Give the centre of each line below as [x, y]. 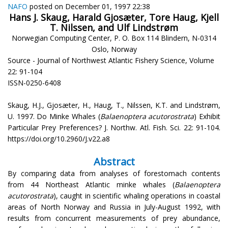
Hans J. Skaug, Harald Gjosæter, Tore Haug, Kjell [114, 17]
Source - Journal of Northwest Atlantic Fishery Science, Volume [111, 60]
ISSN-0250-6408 [34, 82]
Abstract [114, 161]
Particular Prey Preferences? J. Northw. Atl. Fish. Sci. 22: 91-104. [114, 127]
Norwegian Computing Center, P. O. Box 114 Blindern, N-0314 [114, 38]
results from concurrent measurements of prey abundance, [114, 218]
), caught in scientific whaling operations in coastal [137, 195]
